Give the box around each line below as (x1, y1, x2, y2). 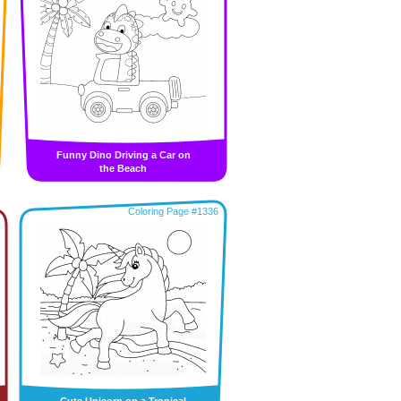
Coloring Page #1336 (128, 206, 218, 217)
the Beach (99, 163, 147, 174)
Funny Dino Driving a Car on (55, 149, 191, 160)
